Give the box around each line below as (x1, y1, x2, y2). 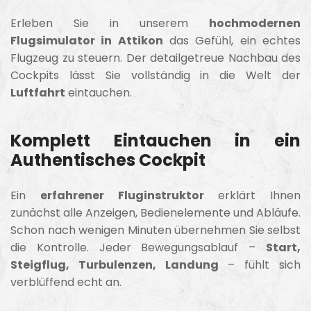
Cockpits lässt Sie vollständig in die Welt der (10, 67, 301, 83)
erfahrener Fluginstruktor (40, 187, 204, 203)
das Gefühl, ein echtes (162, 32, 301, 49)
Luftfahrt (10, 84, 65, 101)
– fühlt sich (218, 256, 301, 273)
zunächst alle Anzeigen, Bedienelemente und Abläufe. (10, 204, 301, 221)
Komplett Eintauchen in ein (10, 128, 301, 152)
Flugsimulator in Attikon (10, 32, 163, 49)
